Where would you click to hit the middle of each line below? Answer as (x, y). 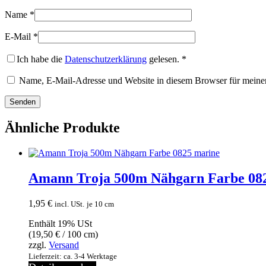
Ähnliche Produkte (62, 128)
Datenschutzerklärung (106, 59)
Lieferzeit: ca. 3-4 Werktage (73, 256)
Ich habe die (41, 59)
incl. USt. (69, 204)
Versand (64, 245)
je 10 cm (100, 204)
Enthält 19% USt (60, 223)
